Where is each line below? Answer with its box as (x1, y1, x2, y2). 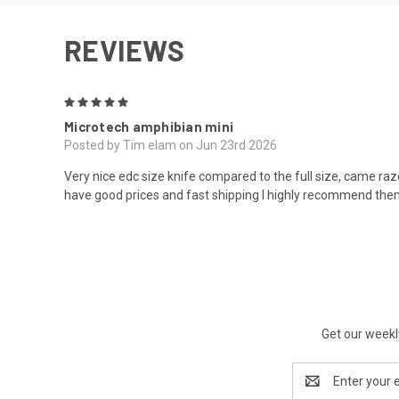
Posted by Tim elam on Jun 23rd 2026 (64, 137, 277, 152)
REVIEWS (64, 32, 184, 67)
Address (292, 382, 339, 397)
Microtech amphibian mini (64, 118, 233, 134)
